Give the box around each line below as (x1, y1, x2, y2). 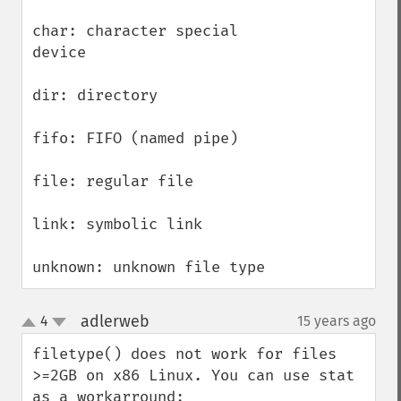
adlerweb (80, 311, 149, 331)
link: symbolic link (32, 215, 202, 234)
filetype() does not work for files (32, 345, 337, 363)
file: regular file (32, 172, 193, 191)
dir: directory (32, 86, 158, 105)
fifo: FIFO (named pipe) (32, 129, 238, 148)
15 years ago (297, 312, 376, 329)
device (32, 43, 86, 62)
